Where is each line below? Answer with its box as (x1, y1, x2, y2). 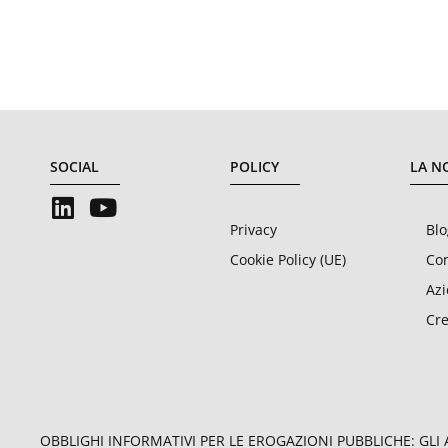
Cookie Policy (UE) (230, 249, 346, 269)
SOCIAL (50, 156, 99, 176)
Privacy (230, 219, 277, 239)
